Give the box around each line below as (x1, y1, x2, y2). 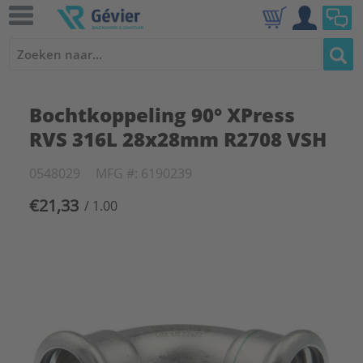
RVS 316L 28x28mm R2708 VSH (28, 126, 327, 152)
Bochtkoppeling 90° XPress (28, 101, 295, 128)
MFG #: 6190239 (95, 164, 192, 182)
